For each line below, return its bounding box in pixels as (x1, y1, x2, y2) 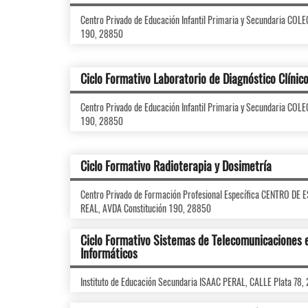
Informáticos (80, 244, 137, 262)
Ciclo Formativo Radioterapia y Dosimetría (80, 157, 272, 175)
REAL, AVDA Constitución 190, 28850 (80, 201, 211, 215)
